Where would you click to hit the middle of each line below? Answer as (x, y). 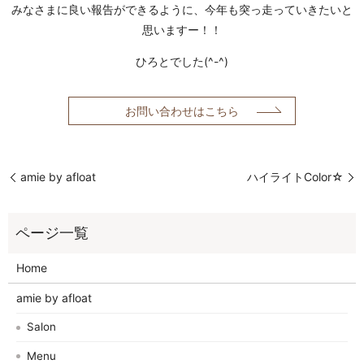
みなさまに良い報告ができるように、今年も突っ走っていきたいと (182, 9)
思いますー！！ (182, 29)
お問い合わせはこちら (182, 111)
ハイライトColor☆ (295, 177)
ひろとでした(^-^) (182, 61)
